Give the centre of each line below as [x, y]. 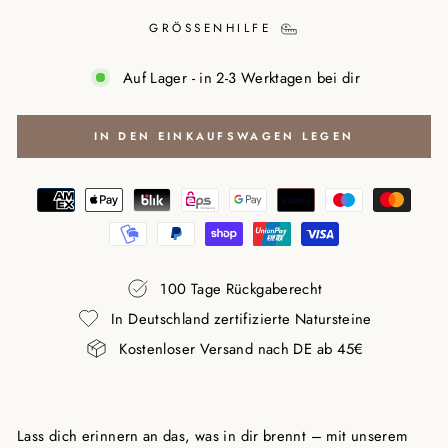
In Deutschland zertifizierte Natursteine [241, 318]
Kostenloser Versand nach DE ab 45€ [241, 348]
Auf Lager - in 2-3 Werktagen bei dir [241, 77]
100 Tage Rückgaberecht [241, 288]
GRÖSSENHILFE [214, 27]
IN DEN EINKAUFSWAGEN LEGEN [224, 136]
